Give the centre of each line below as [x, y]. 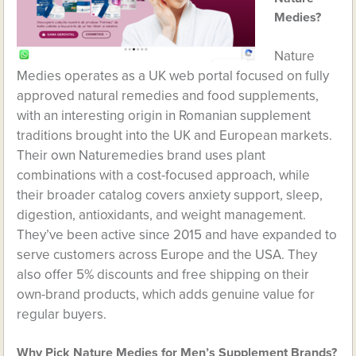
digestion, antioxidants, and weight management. [162, 215]
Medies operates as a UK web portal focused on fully [173, 76]
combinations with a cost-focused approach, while [164, 175]
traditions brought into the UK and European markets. [175, 135]
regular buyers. [62, 314]
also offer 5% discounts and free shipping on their [163, 275]
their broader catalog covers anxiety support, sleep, [170, 195]
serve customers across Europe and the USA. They [167, 255]
